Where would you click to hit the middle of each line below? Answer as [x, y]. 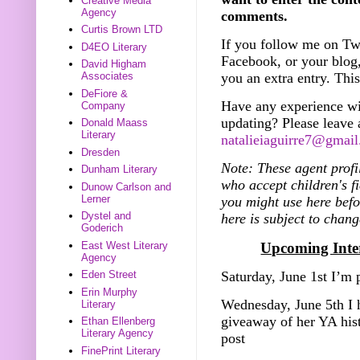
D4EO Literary [115, 47]
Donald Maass [115, 123]
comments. [254, 16]
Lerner [96, 198]
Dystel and [106, 216]
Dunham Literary [120, 170]
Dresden [101, 152]
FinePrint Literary [121, 350]
